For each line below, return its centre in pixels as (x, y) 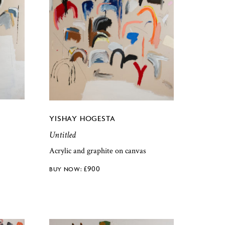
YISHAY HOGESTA (82, 118)
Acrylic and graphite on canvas (98, 151)
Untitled (63, 135)
